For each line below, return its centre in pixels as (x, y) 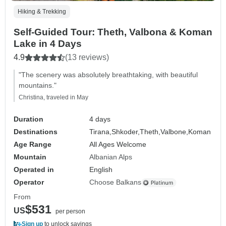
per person (70, 212)
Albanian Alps (111, 157)
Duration (29, 119)
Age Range (33, 145)
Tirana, (101, 132)
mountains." (38, 86)
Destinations (36, 132)
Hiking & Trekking (42, 12)
